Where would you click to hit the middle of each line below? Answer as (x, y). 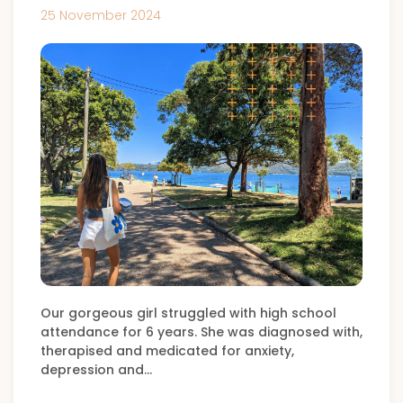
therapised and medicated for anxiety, (167, 351)
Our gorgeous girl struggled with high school (188, 313)
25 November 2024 (101, 15)
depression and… (96, 370)
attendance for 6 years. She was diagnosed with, (201, 332)
